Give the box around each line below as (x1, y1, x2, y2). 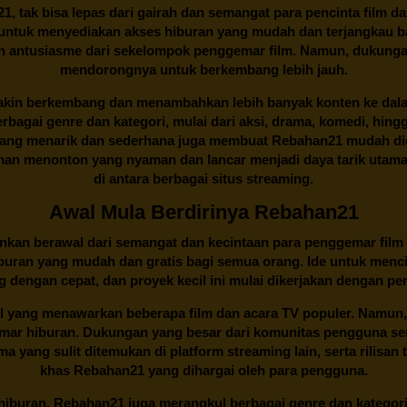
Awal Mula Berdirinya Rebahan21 (48, 200, 359, 223)
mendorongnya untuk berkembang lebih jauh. (59, 61, 348, 77)
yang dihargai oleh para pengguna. (144, 362, 368, 378)
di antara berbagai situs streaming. (94, 170, 313, 186)
